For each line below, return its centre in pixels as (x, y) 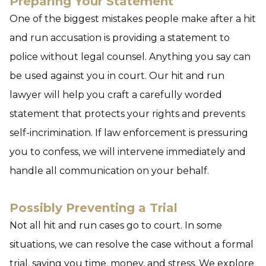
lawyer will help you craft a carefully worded (116, 95)
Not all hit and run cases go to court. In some (116, 225)
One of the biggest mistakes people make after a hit (133, 19)
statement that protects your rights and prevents (127, 114)
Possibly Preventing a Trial (94, 208)
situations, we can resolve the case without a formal (132, 244)
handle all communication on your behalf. (109, 171)
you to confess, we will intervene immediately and (128, 152)
